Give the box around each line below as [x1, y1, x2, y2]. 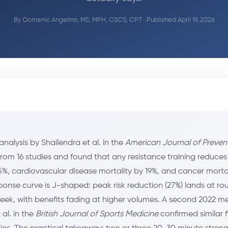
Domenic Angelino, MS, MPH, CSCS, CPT [22, 16, 142, 23]
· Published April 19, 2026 [141, 16, 215, 23]
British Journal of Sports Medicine [36, 210, 158, 218]
